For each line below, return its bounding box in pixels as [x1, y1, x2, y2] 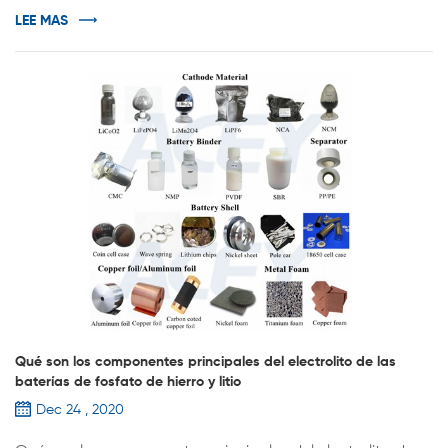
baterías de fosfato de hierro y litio [15, 375, 241, 390]
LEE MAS [15, 14, 68, 29]
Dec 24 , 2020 [36, 403, 124, 418]
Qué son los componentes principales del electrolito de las [15, 355, 396, 370]
